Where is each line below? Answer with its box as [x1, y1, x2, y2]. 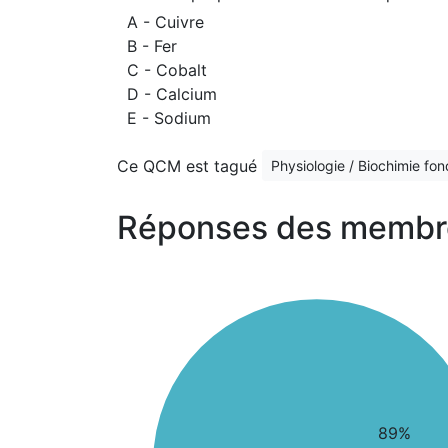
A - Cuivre [127, 12, 204, 32]
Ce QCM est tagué [117, 155, 262, 176]
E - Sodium [127, 108, 211, 128]
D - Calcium [127, 84, 217, 104]
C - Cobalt [127, 60, 207, 80]
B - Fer [127, 36, 177, 56]
